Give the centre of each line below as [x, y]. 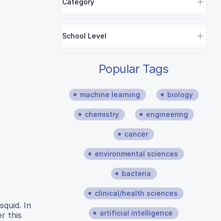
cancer [136, 134]
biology [180, 94]
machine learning [110, 94]
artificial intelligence [136, 213]
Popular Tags [134, 69]
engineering [167, 114]
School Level [84, 36]
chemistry [102, 114]
